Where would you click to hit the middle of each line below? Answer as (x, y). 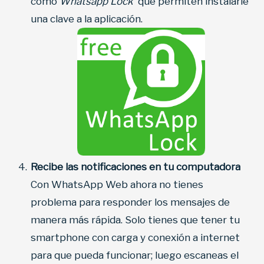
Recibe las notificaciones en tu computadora (136, 167)
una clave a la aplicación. (87, 19)
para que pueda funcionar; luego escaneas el (135, 255)
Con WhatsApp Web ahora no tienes (117, 185)
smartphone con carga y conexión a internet (135, 238)
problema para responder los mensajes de (130, 202)
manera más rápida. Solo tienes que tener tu (135, 220)
